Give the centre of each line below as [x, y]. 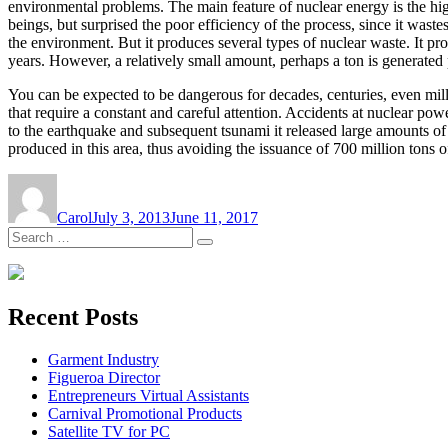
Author [78, 182]
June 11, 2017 [214, 218]
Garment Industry [103, 360]
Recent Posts [73, 317]
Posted [112, 182]
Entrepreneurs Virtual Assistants [148, 396]
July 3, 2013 [131, 218]
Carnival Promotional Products [145, 414]
